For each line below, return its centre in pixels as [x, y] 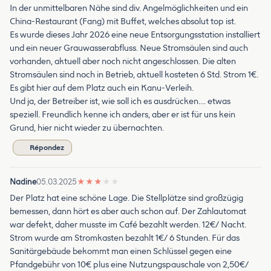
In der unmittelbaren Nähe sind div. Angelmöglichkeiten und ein [129, 8]
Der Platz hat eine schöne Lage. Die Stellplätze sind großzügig [126, 198]
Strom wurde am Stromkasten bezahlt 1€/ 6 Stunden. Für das [125, 238]
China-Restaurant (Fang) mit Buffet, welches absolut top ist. [123, 22]
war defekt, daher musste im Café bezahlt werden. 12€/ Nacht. [128, 225]
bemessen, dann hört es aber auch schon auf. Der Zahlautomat [128, 212]
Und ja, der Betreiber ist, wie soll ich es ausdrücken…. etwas [120, 102]
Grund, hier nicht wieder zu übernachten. [87, 128]
